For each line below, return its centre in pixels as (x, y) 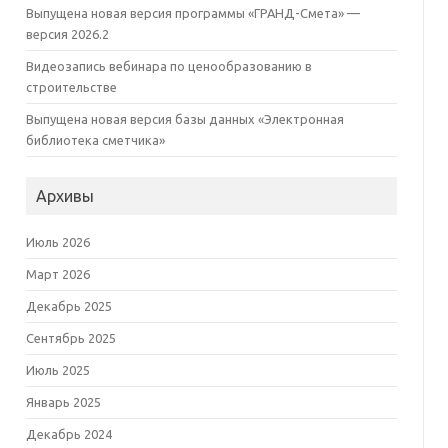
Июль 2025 (57, 370)
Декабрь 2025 (68, 306)
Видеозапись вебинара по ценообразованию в (168, 66)
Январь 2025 (63, 402)
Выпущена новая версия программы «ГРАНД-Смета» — (192, 13)
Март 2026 (57, 274)
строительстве (71, 87)
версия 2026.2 (67, 34)
